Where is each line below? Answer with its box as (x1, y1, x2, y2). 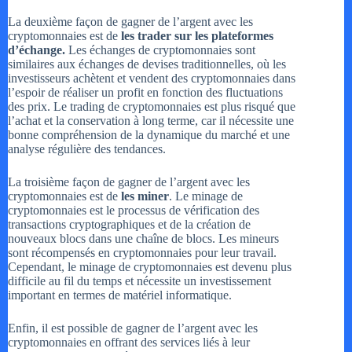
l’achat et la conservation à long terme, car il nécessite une (8, 114, 294, 128)
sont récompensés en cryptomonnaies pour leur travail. (8, 246, 277, 260)
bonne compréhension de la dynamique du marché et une (8, 128, 290, 142)
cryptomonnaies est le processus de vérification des (8, 203, 259, 218)
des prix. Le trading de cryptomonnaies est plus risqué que (8, 100, 295, 114)
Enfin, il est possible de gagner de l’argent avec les (8, 321, 258, 335)
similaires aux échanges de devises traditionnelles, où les (8, 57, 286, 71)
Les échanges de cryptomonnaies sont (65, 43, 255, 57)
